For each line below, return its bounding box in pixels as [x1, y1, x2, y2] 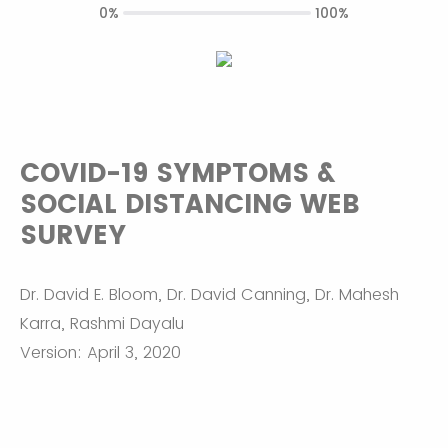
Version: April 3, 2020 [20, 341, 181, 364]
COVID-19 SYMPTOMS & [20, 155, 335, 191]
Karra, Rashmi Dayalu [20, 312, 184, 335]
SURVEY [20, 217, 126, 253]
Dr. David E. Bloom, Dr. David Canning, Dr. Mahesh [20, 283, 399, 306]
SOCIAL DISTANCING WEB [20, 186, 360, 222]
